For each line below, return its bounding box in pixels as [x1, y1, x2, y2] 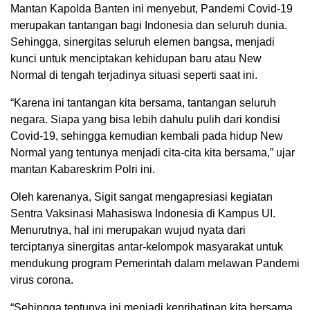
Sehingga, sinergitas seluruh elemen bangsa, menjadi [10, 35, 275, 48]
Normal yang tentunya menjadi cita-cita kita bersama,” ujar [10, 146, 295, 158]
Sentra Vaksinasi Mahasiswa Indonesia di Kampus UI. [10, 207, 275, 219]
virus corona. [10, 273, 73, 286]
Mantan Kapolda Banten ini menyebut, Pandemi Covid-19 [10, 2, 293, 15]
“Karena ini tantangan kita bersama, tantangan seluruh [10, 96, 276, 109]
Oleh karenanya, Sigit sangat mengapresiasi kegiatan [10, 190, 273, 203]
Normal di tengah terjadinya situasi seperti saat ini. [10, 69, 257, 81]
